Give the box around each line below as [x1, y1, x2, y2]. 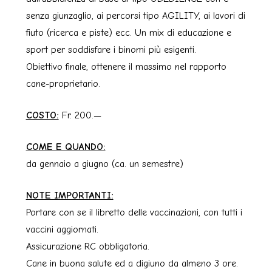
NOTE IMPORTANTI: [25, 190, 114, 202]
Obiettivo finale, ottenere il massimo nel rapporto [25, 61, 226, 73]
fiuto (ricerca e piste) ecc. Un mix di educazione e [25, 27, 231, 39]
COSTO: [25, 110, 59, 121]
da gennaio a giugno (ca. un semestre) [25, 158, 183, 170]
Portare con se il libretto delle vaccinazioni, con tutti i [25, 207, 242, 219]
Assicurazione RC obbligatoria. [25, 241, 149, 253]
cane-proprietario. [25, 78, 100, 90]
